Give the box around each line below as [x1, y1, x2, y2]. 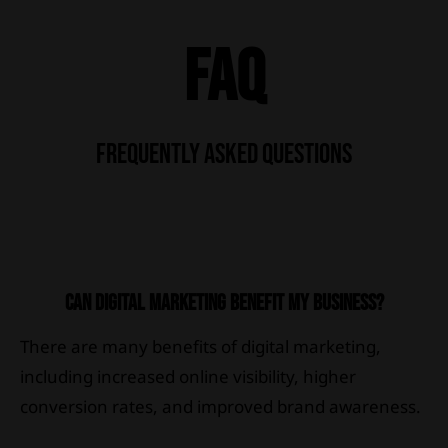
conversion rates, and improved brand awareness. [20, 394, 421, 418]
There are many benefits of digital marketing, [20, 334, 381, 358]
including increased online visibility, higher [20, 364, 356, 388]
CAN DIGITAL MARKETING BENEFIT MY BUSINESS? [64, 289, 384, 317]
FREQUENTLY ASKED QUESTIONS [96, 137, 352, 171]
